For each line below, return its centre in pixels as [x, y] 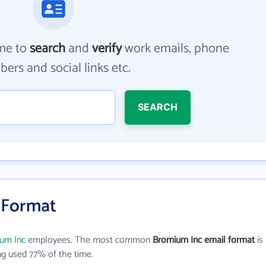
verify [107, 49]
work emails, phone [176, 49]
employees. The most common [89, 240]
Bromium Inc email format [204, 240]
